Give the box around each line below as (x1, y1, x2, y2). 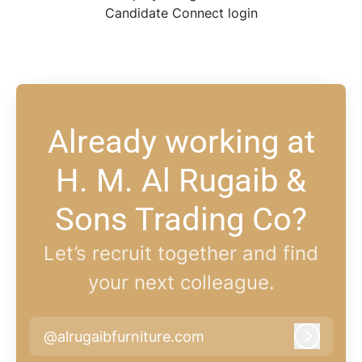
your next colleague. (87, 271, 275, 295)
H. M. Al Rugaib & (56, 162, 306, 200)
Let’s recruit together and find (44, 242, 318, 266)
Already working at (47, 123, 315, 162)
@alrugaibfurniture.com (44, 327, 204, 345)
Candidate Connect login (104, 5, 258, 22)
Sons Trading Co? (55, 200, 307, 239)
